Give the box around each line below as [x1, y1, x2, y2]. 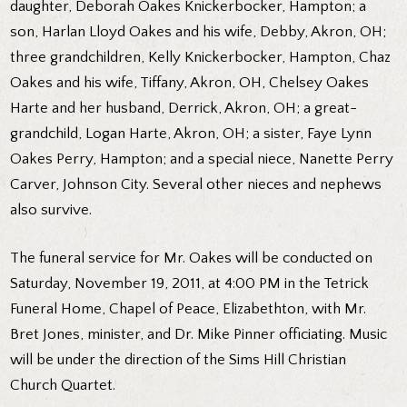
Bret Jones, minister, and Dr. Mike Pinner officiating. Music [10, 326, 388, 343]
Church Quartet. [10, 377, 116, 394]
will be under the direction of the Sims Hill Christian [10, 352, 347, 369]
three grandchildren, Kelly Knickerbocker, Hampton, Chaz [10, 48, 392, 65]
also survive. [10, 201, 93, 218]
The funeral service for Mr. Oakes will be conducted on [10, 250, 373, 267]
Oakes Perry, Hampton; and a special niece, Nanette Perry [10, 150, 394, 167]
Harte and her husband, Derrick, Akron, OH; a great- [10, 99, 358, 116]
